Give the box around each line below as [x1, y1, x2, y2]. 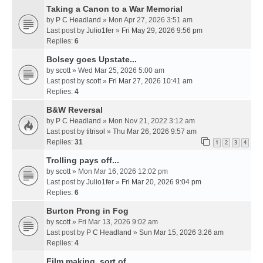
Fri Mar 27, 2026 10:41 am [109, 76, 193, 85]
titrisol [86, 127, 105, 136]
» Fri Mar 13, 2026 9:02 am [70, 217, 158, 226]
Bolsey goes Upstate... [46, 54, 137, 64]
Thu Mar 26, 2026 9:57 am [113, 127, 197, 136]
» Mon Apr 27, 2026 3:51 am [101, 15, 193, 24]
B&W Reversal [46, 104, 103, 114]
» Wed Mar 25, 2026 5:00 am [70, 66, 164, 75]
